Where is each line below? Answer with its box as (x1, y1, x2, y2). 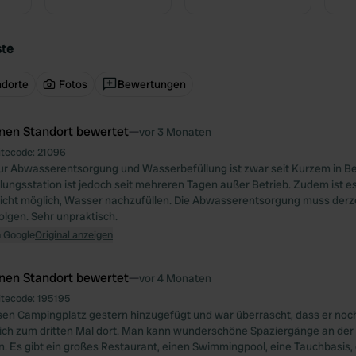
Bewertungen (118, 77, 186, 91)
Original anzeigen (35, 228, 113, 242)
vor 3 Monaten (139, 125, 211, 139)
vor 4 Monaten (139, 271, 211, 285)
